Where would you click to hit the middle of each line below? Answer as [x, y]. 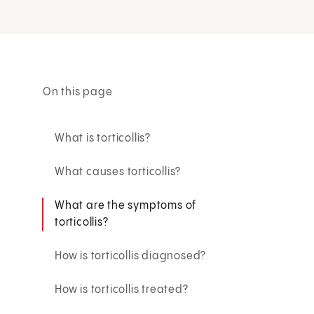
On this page [78, 92]
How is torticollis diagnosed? [131, 256]
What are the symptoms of [126, 205]
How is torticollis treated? [122, 289]
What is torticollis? [103, 138]
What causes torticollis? [118, 172]
